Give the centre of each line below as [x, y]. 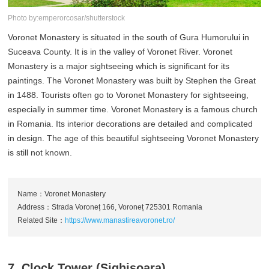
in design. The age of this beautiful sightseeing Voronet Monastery [134, 138]
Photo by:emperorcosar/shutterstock [67, 18]
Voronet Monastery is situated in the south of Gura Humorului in [129, 38]
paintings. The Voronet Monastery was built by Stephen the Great [132, 81]
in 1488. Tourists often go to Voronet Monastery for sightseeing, [128, 95]
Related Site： [41, 221]
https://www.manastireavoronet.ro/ [120, 221]
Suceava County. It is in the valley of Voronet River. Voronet [120, 52]
